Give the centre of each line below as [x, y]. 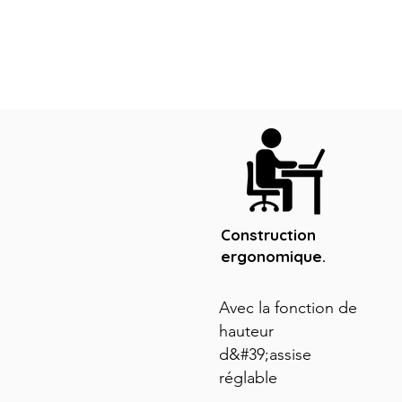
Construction [268, 235]
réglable [248, 378]
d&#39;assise [265, 354]
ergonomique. [273, 256]
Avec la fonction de [288, 308]
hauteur [246, 331]
